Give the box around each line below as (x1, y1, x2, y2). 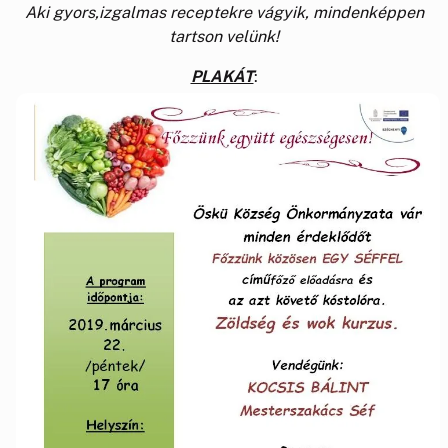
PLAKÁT (190, 66, 254, 86)
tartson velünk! (169, 26, 279, 46)
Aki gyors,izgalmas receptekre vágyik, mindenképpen (24, 2, 424, 22)
